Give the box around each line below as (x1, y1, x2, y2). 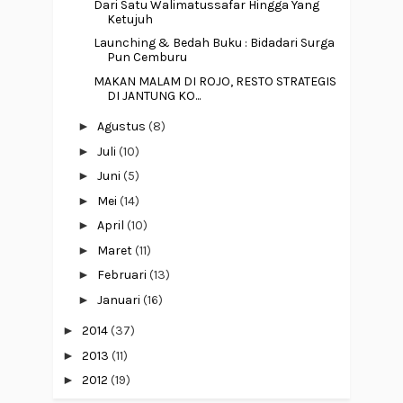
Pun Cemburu (106, 49, 187, 66)
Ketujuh (106, 11, 153, 27)
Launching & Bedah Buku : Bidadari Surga (93, 35, 335, 51)
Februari (96, 267, 149, 283)
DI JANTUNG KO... (106, 87, 201, 103)
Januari (96, 291, 143, 308)
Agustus (96, 119, 148, 135)
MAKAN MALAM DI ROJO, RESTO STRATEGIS (93, 73, 336, 89)
